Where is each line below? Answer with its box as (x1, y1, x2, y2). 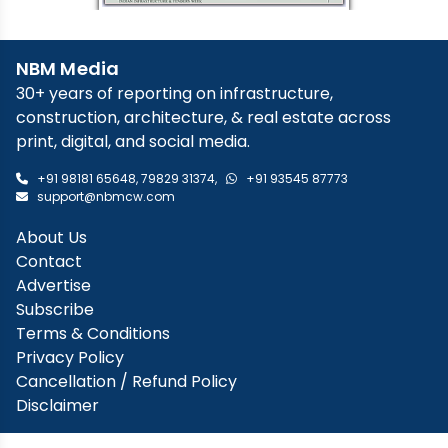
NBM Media (16, 241, 119, 267)
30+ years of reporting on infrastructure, (16, 267, 333, 291)
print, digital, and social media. (16, 315, 250, 339)
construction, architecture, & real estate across (16, 291, 391, 315)
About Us (16, 411, 87, 435)
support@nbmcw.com (37, 373, 175, 391)
